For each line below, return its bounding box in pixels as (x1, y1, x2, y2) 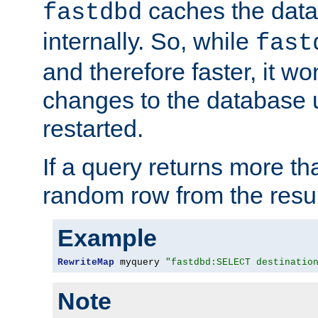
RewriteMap (57, 257, 114, 268)
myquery (114, 257, 165, 268)
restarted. (43, 115, 143, 142)
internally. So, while (43, 28, 256, 55)
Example (57, 224, 157, 251)
